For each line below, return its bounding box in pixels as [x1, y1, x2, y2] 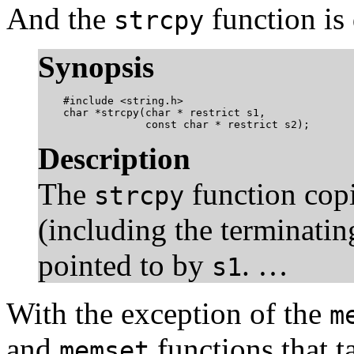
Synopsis [38, 49, 154, 84]
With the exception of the [6, 296, 330, 330]
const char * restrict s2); [38, 118, 310, 130]
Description [38, 141, 190, 175]
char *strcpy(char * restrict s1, [38, 106, 265, 119]
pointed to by [38, 247, 212, 282]
